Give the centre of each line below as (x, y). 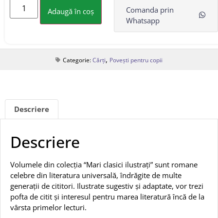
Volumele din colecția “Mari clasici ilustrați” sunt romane (104, 164)
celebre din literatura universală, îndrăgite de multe (96, 175)
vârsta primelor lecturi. (48, 207)
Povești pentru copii (136, 60)
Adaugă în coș (71, 11)
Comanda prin (150, 9)
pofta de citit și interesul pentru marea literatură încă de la (107, 196)
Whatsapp (143, 20)
